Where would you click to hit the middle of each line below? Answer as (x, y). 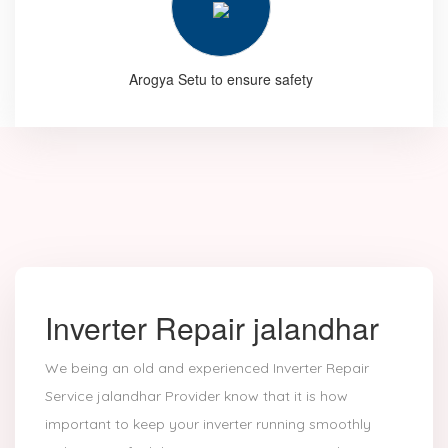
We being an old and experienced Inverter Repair (207, 368)
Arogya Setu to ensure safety (220, 79)
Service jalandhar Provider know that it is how (196, 396)
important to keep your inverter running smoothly (208, 424)
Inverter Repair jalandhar (212, 328)
